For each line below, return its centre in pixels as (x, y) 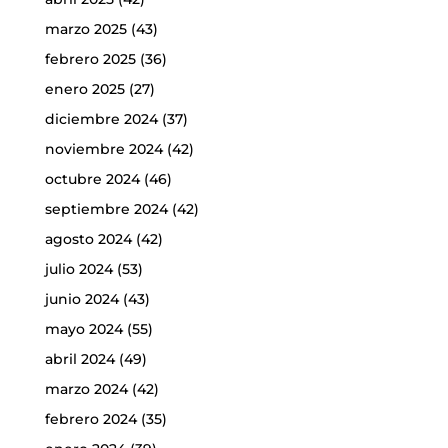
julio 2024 (78, 269)
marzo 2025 (85, 29)
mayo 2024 (83, 329)
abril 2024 (79, 359)
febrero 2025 (90, 59)
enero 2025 (84, 89)
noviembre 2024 (103, 149)
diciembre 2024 (101, 119)
